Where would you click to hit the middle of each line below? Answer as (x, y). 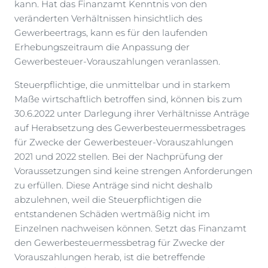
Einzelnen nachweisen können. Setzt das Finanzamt (130, 229)
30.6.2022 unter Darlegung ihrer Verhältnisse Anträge (132, 114)
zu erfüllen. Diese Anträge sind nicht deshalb (113, 185)
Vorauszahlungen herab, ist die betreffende (110, 257)
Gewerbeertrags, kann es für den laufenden (111, 33)
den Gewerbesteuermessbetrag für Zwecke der (120, 243)
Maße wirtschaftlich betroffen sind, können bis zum (128, 99)
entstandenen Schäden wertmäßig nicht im (112, 214)
